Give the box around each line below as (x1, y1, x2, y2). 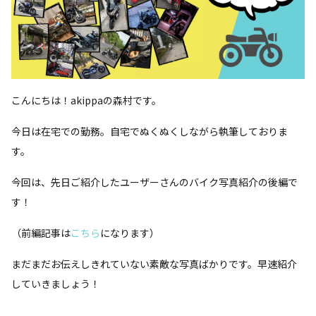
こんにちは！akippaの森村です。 (11, 93, 162, 108)
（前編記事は (11, 226, 71, 241)
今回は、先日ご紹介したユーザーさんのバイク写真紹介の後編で (11, 175, 298, 190)
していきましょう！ (11, 276, 100, 291)
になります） (100, 226, 159, 241)
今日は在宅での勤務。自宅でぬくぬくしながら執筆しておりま (11, 124, 288, 139)
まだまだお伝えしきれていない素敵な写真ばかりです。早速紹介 (11, 257, 297, 272)
